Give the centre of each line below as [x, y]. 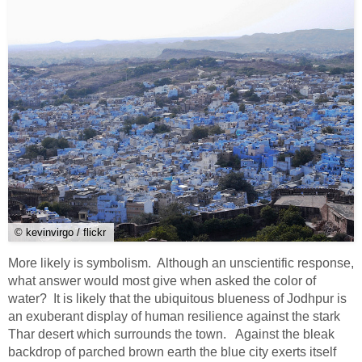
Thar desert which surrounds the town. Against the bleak [171, 335]
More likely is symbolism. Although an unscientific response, [181, 263]
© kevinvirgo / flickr [60, 233]
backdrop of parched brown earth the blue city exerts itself [172, 352]
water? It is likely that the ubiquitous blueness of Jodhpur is [177, 299]
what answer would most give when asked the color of [162, 281]
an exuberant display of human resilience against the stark [174, 317]
